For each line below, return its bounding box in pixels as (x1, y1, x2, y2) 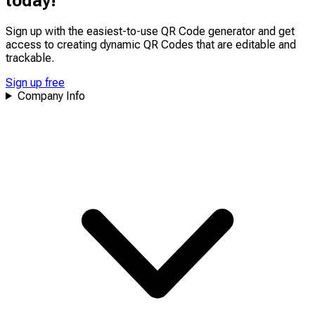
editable (236, 37, 276, 51)
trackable (6, 51, 51, 65)
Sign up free (6, 75, 65, 89)
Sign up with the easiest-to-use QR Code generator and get (6, 24, 295, 38)
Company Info (17, 89, 85, 103)
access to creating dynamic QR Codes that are (6, 37, 236, 51)
